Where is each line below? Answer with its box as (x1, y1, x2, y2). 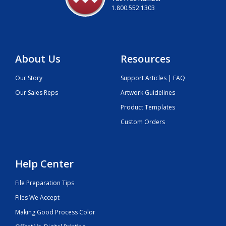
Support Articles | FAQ (121, 74, 185, 83)
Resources (121, 52, 171, 66)
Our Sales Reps (15, 88, 58, 97)
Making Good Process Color (15, 208, 95, 217)
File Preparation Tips (15, 179, 74, 188)
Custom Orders (121, 118, 165, 127)
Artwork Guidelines (121, 88, 175, 97)
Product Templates (121, 103, 175, 112)
